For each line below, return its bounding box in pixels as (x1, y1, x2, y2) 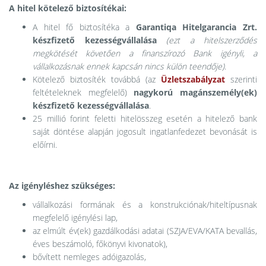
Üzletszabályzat (161, 74, 225, 85)
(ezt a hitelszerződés (166, 34, 257, 46)
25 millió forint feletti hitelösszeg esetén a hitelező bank (33, 113, 257, 125)
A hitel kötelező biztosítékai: (9, 2, 126, 14)
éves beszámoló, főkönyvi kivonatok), (33, 238, 167, 250)
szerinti (225, 74, 257, 85)
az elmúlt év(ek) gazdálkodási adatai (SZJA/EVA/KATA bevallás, (33, 225, 257, 237)
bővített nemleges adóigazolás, (33, 251, 146, 263)
